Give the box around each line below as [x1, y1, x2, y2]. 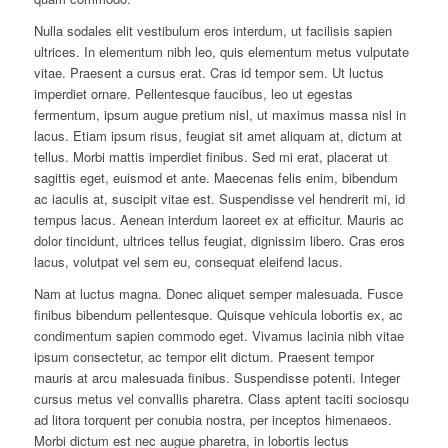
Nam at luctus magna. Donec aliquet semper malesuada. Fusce [33, 283, 403, 303]
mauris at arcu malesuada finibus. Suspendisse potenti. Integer [33, 367, 400, 387]
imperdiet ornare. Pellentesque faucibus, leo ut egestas [33, 83, 353, 103]
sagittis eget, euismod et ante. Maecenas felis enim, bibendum [33, 167, 398, 187]
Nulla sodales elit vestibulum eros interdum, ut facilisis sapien [33, 20, 392, 40]
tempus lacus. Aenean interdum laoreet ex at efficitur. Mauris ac [33, 209, 404, 229]
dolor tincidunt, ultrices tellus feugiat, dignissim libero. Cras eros [33, 230, 405, 250]
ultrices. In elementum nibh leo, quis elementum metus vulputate [33, 41, 409, 61]
